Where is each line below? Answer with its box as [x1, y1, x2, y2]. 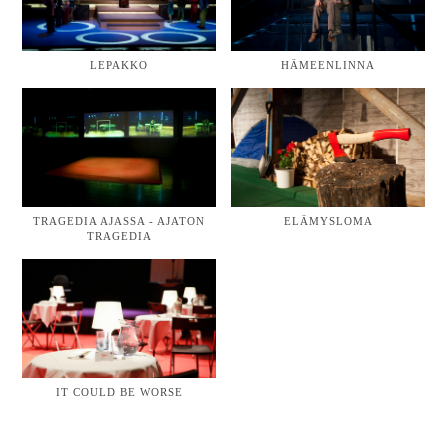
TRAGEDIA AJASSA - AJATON [33, 215, 206, 228]
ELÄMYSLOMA [283, 215, 373, 228]
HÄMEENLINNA [281, 59, 376, 72]
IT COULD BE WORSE [55, 386, 183, 399]
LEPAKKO [90, 59, 149, 72]
